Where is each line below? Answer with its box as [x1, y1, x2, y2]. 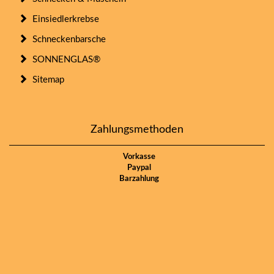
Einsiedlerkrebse [28, 14, 99, 24]
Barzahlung [115, 174, 159, 183]
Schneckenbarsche [28, 34, 106, 44]
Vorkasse [119, 152, 155, 161]
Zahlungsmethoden [91, 124, 183, 135]
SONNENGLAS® [28, 54, 100, 64]
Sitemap [28, 75, 64, 84]
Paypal [123, 163, 151, 172]
